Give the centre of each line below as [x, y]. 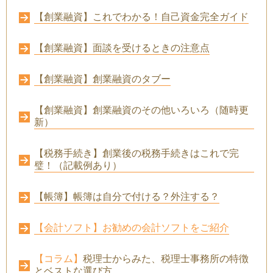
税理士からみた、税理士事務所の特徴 [166, 259]
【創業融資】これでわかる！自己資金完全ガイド [141, 17]
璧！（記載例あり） [78, 165]
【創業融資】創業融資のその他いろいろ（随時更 [141, 110]
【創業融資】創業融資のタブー [102, 79]
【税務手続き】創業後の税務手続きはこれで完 [136, 153]
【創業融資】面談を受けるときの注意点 [122, 48]
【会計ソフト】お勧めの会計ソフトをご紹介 [132, 228]
